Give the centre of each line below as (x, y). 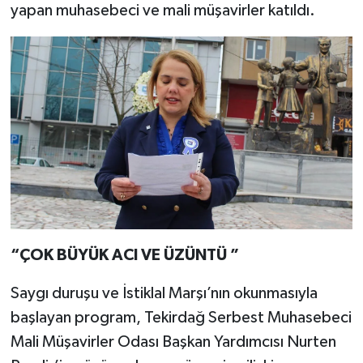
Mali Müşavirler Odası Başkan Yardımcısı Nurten (173, 342)
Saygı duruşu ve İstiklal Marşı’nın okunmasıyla (164, 293)
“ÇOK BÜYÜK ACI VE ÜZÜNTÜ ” (124, 255)
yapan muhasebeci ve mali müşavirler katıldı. (162, 11)
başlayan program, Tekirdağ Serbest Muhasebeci (181, 317)
